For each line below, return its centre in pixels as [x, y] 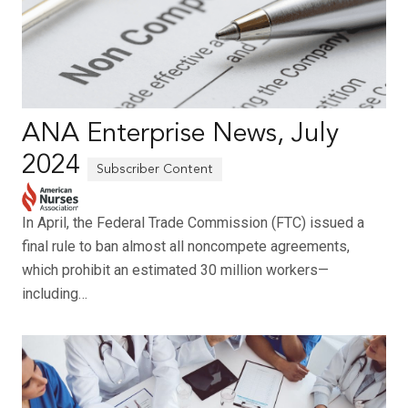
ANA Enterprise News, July [180, 135]
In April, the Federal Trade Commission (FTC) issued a [193, 223]
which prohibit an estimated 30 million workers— [175, 270]
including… [55, 294]
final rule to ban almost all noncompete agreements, [186, 247]
